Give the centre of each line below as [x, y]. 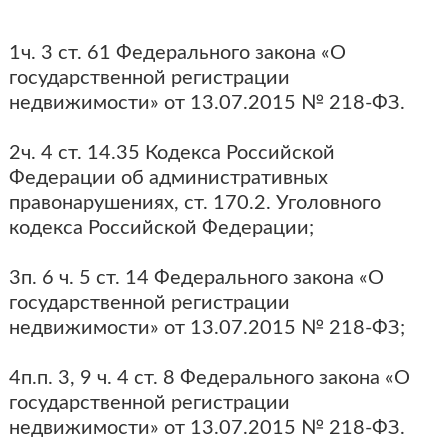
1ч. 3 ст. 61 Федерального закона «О [177, 53]
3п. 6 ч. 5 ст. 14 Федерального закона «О [196, 278]
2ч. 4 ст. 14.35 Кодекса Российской [171, 153]
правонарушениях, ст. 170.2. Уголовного [194, 203]
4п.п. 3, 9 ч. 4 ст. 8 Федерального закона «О [209, 378]
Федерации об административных [168, 178]
